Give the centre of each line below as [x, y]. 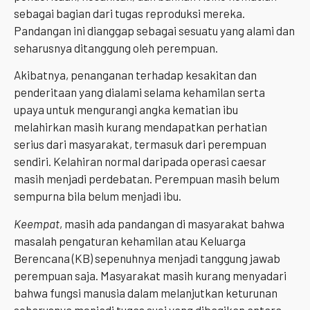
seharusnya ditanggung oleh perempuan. [116, 48]
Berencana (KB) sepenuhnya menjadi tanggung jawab [147, 258]
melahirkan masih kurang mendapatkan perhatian [140, 127]
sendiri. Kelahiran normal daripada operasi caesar [140, 162]
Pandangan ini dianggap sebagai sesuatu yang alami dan [154, 31]
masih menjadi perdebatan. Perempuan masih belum [147, 179]
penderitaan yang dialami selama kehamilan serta [139, 92]
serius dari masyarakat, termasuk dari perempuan [140, 144]
